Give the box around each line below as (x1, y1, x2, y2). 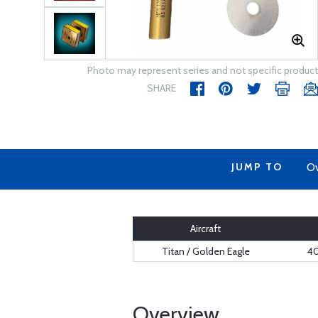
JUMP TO (231, 160, 283, 173)
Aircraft (190, 222, 221, 235)
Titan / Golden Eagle (161, 245, 250, 258)
